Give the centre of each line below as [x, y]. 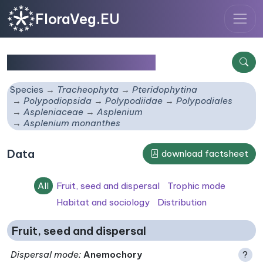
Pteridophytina [165, 90]
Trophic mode [196, 186]
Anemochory [113, 254]
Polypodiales [205, 101]
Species [27, 90]
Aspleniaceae [54, 112]
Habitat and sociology [103, 202]
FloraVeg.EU [77, 19]
